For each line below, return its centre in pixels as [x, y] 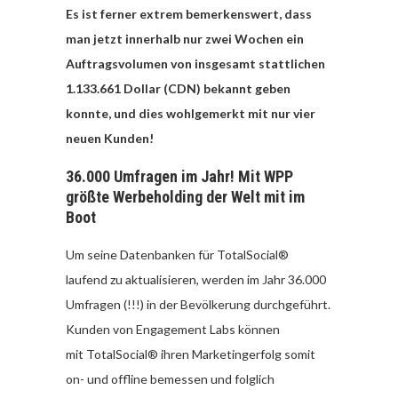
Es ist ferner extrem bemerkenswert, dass [189, 14]
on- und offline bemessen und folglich [170, 379]
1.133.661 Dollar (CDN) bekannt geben [178, 88]
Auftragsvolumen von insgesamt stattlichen [195, 64]
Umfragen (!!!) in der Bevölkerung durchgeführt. [198, 304]
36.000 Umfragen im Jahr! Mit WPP [179, 176]
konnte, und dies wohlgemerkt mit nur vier [191, 113]
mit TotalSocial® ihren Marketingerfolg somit [191, 354]
